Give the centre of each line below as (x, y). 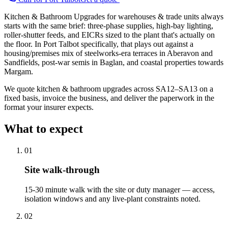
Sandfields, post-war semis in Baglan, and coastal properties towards (114, 62)
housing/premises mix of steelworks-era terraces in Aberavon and (108, 53)
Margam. (19, 71)
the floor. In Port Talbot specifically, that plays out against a (99, 44)
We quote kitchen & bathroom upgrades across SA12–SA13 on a (109, 89)
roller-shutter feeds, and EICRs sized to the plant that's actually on (109, 35)
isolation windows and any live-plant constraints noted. (112, 199)
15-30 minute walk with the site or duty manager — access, (120, 190)
